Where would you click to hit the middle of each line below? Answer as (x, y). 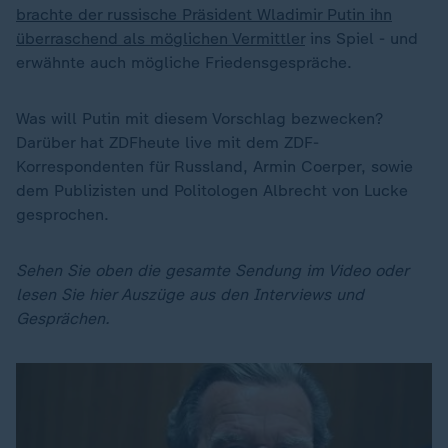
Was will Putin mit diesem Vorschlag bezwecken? (199, 118)
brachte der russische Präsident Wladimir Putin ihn (204, 14)
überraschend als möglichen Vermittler (160, 38)
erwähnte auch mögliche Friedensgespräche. (184, 62)
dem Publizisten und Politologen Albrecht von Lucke (212, 190)
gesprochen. (62, 214)
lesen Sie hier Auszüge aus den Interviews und (190, 294)
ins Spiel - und (361, 38)
